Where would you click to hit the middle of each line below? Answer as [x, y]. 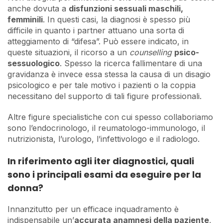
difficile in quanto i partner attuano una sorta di [96, 30]
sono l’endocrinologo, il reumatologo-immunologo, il [106, 128]
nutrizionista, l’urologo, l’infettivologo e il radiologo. [104, 139]
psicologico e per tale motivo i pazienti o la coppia [102, 85]
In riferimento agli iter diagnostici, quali [101, 161]
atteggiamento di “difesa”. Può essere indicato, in [98, 41]
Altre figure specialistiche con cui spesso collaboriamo [110, 117]
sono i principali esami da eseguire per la [104, 174]
